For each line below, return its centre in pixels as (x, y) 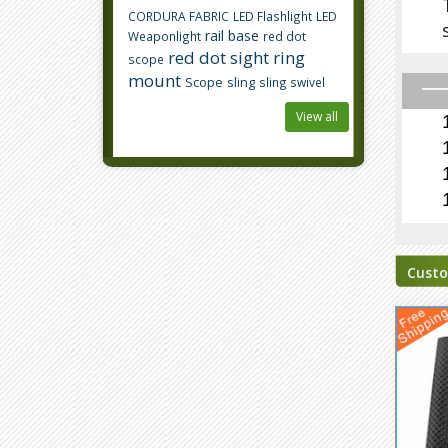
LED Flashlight (272, 16)
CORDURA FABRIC (178, 16)
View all (316, 116)
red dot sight (218, 57)
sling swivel (292, 82)
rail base (232, 35)
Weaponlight (164, 36)
